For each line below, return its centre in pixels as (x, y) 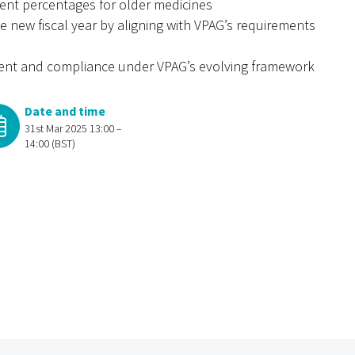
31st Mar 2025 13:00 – (74, 128)
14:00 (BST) (50, 143)
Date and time (65, 111)
